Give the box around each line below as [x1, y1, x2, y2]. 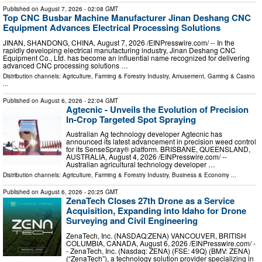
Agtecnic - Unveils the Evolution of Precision [66, 102, 249, 116]
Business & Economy [172, 171, 229, 180]
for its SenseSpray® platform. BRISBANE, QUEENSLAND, [66, 144, 250, 154]
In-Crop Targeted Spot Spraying [66, 112, 196, 126]
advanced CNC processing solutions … [3, 60, 128, 70]
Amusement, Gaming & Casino [172, 71, 255, 80]
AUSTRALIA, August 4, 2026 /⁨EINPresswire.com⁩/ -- [66, 151, 227, 162]
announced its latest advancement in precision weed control [66, 136, 256, 147]
